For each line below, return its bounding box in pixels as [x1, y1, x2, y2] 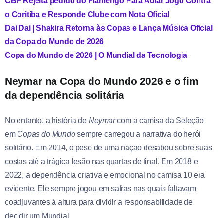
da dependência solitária [5, 89, 125, 101]
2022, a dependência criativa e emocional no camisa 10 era [5, 170, 205, 179]
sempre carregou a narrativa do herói [75, 129, 201, 138]
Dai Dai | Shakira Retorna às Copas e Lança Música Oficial [5, 23, 213, 32]
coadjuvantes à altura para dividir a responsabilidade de [5, 198, 193, 206]
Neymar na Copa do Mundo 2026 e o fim [5, 75, 199, 87]
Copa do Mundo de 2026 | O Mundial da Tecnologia [5, 51, 187, 59]
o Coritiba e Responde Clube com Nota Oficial [5, 10, 170, 18]
